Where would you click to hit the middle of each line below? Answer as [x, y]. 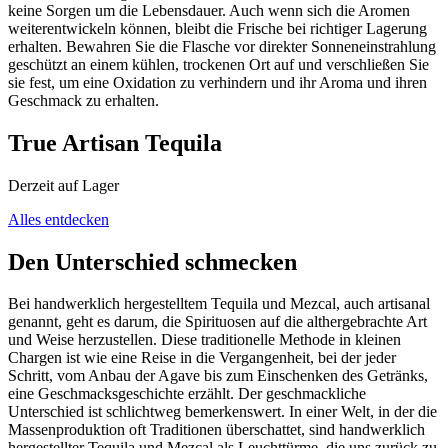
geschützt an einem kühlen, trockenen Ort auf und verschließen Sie [218, 64]
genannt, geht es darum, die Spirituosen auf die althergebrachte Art [217, 322]
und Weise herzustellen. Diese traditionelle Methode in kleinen [204, 340]
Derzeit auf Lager [63, 185]
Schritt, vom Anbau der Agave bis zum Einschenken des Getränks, [218, 376]
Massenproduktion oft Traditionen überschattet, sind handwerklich [216, 430]
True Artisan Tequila [115, 142]
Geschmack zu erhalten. [83, 100]
